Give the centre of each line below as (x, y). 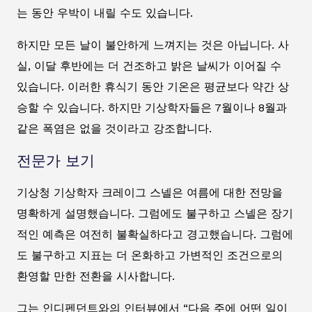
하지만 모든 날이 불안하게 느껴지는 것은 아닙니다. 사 (153, 45)
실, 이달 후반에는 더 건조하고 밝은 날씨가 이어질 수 (149, 65)
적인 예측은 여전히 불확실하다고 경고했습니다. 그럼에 (155, 234)
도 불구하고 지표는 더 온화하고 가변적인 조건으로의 (150, 255)
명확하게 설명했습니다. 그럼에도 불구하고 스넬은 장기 (155, 213)
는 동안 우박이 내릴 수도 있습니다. (105, 13)
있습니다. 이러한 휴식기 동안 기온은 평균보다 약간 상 (153, 86)
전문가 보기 (56, 161)
